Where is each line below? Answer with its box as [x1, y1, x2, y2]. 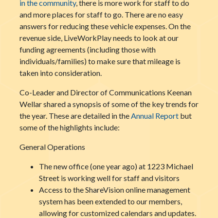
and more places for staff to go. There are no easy [19, 10, 183, 19]
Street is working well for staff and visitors [39, 173, 180, 182]
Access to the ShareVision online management [39, 185, 190, 194]
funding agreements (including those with [19, 45, 156, 54]
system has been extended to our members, [39, 197, 182, 206]
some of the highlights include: [19, 123, 120, 132]
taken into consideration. [19, 68, 102, 77]
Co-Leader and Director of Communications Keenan [19, 88, 192, 97]
